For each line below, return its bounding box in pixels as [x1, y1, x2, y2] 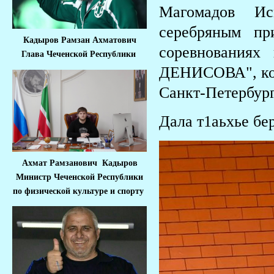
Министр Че [16, 172, 64, 182]
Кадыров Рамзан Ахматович [23, 35, 136, 45]
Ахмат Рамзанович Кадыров [21, 158, 138, 168]
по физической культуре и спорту [13, 186, 146, 196]
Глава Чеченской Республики [21, 50, 138, 59]
